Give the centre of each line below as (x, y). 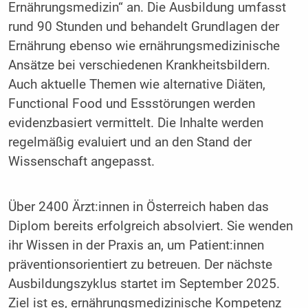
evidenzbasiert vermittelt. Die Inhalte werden (135, 123)
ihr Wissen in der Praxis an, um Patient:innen (136, 245)
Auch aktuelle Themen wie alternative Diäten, (136, 85)
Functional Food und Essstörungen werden (131, 104)
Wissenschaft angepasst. (81, 162)
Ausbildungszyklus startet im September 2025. (144, 284)
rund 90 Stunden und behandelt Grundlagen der (143, 27)
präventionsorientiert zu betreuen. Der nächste (140, 264)
